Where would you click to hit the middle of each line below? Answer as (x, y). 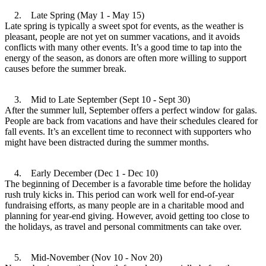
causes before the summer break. (66, 68)
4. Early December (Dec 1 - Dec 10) (81, 173)
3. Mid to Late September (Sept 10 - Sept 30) (97, 99)
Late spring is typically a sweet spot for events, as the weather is (124, 26)
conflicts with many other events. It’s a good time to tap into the (123, 47)
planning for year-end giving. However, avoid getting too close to (127, 216)
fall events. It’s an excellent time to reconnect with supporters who (128, 131)
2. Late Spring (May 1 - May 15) (75, 15)
